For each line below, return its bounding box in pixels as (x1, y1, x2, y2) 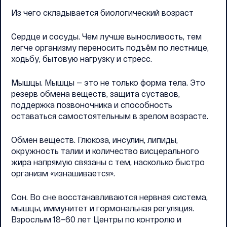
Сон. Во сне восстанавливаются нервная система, (11, 192, 208, 202)
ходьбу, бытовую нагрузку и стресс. (11, 54, 152, 63)
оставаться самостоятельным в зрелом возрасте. (11, 111, 208, 121)
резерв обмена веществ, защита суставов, (11, 89, 180, 98)
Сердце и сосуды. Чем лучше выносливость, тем (11, 31, 202, 41)
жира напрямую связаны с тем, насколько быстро (11, 157, 205, 167)
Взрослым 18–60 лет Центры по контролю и (11, 214, 181, 224)
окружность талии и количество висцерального (11, 146, 199, 156)
